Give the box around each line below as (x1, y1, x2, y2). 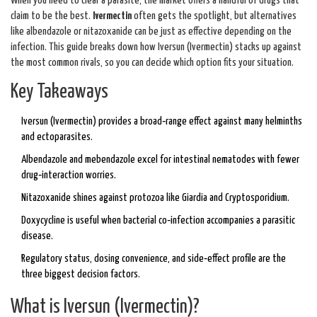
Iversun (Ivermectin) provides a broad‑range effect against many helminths (21, 116, 302, 127)
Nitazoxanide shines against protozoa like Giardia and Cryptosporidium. (21, 192, 289, 204)
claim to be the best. (11, 11, 93, 22)
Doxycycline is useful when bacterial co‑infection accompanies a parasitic (21, 215, 295, 226)
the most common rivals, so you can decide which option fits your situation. (11, 57, 294, 69)
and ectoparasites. (21, 132, 93, 143)
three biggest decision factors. (21, 269, 140, 280)
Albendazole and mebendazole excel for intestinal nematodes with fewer (21, 154, 299, 166)
